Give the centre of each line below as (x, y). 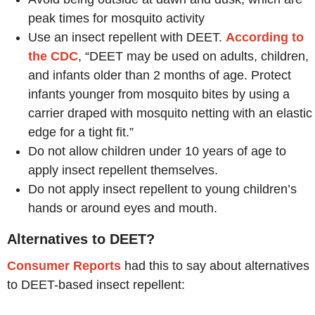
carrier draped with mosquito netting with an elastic (170, 113)
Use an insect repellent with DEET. (127, 37)
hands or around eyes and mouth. (123, 208)
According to (265, 37)
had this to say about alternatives (215, 265)
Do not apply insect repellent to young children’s (162, 189)
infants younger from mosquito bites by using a (159, 94)
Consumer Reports (64, 265)
